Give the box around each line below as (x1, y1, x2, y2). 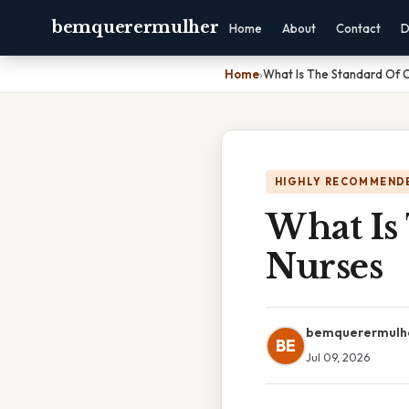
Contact (335, 21, 381, 36)
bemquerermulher (51, 17, 219, 37)
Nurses (266, 246, 383, 288)
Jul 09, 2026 (306, 350, 370, 364)
